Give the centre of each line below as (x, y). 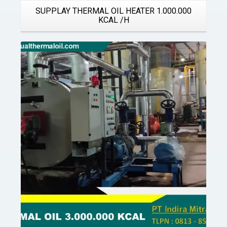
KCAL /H (113, 20)
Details (112, 90)
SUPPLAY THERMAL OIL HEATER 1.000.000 (113, 11)
